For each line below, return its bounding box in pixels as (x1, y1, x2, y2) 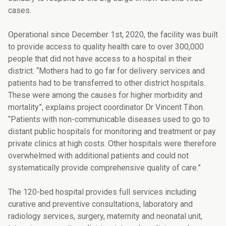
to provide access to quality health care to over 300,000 (8, 42, 204, 52)
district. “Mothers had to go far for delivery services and (8, 66, 205, 76)
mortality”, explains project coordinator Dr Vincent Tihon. (8, 102, 204, 112)
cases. (8, 6, 31, 16)
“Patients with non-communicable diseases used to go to (8, 115, 210, 125)
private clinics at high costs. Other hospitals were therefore (8, 139, 216, 149)
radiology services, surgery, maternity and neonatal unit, (8, 211, 202, 221)
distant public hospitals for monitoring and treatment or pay (8, 127, 216, 137)
